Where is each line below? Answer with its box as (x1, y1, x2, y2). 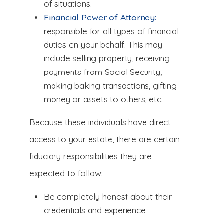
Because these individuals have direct (29, 116, 171, 127)
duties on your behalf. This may (44, 39, 162, 50)
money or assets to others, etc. (44, 93, 163, 104)
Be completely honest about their (44, 191, 172, 201)
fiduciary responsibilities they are (29, 150, 152, 161)
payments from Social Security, (44, 66, 162, 77)
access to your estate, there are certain (29, 133, 180, 144)
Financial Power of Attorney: (44, 12, 156, 22)
